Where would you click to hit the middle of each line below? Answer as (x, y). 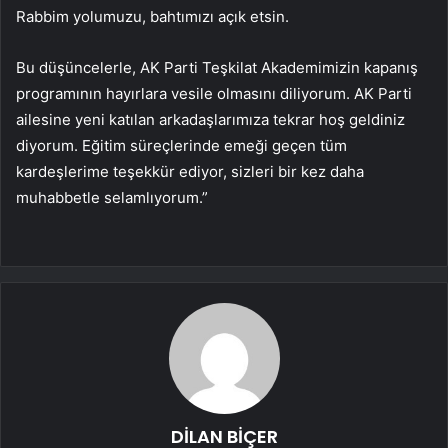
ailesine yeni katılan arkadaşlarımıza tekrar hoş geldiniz (210, 119)
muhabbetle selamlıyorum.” (112, 197)
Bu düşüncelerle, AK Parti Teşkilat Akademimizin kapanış (217, 67)
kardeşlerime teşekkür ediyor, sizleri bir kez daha (190, 171)
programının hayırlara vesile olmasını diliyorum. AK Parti (214, 93)
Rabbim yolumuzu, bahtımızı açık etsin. (152, 16)
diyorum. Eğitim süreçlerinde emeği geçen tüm (181, 145)
